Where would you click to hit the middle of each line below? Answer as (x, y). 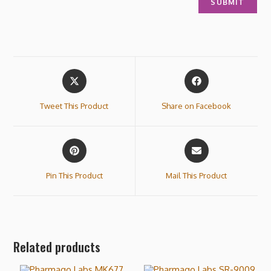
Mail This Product (197, 175)
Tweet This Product (74, 106)
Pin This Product (74, 175)
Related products (57, 247)
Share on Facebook (197, 106)
